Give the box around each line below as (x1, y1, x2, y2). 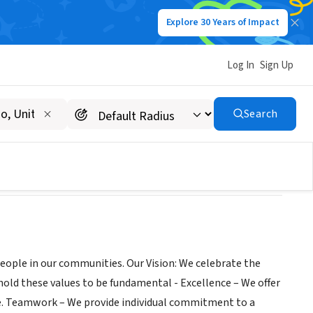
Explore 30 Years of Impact (166, 15, 279, 29)
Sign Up (260, 57, 293, 73)
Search (243, 106, 278, 122)
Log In (227, 57, 254, 73)
